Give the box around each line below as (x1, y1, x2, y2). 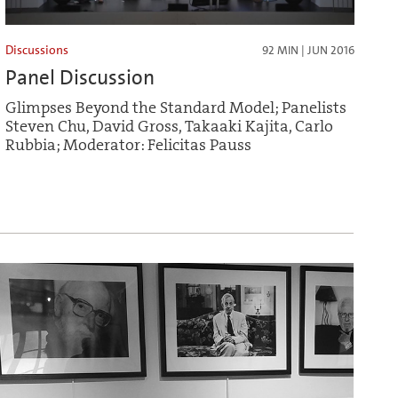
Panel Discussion (5, 64, 155, 92)
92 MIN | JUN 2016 (261, 43, 354, 59)
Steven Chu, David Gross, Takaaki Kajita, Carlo (5, 116, 333, 138)
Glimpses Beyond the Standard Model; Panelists (5, 98, 346, 119)
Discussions (5, 42, 68, 59)
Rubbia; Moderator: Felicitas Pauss (5, 135, 251, 156)
